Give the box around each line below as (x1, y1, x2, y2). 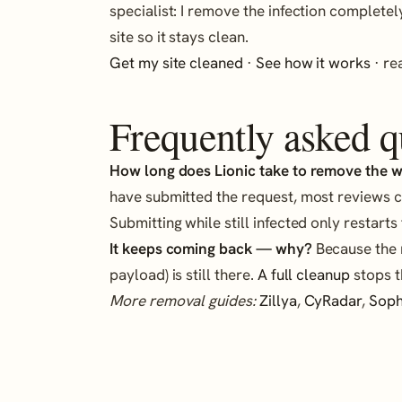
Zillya (258, 291, 297, 311)
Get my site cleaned (109, 52, 244, 73)
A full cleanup (257, 265, 351, 285)
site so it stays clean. (109, 26, 249, 47)
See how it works (255, 52, 371, 73)
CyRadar (303, 291, 363, 311)
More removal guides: (109, 291, 256, 311)
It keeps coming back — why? (109, 239, 312, 259)
